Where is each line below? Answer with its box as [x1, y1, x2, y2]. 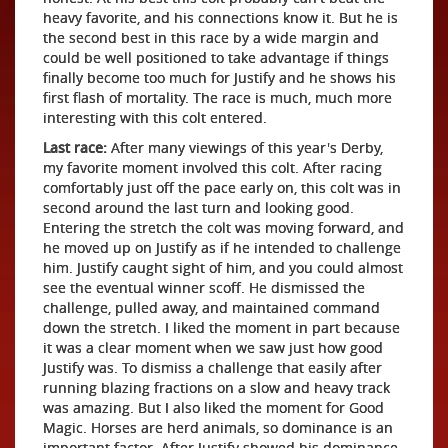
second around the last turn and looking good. [43, 198, 354, 217]
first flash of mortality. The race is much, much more [43, 88, 392, 107]
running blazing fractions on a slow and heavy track [43, 378, 390, 397]
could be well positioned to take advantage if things [43, 48, 389, 67]
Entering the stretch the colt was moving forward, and [43, 218, 404, 237]
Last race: [43, 138, 111, 157]
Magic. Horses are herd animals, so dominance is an [43, 418, 393, 437]
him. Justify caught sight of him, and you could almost [43, 258, 403, 277]
